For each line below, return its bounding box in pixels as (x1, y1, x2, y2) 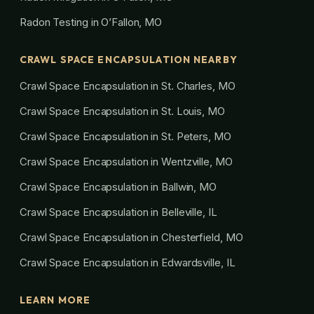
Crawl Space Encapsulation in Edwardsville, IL (20, 255, 235, 269)
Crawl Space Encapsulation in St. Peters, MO (20, 129, 231, 143)
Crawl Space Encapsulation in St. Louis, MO (20, 104, 225, 118)
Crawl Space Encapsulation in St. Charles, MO (20, 78, 235, 93)
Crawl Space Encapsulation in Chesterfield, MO (20, 230, 243, 244)
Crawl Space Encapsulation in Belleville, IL (20, 205, 217, 219)
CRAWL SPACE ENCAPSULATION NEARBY (20, 53, 238, 66)
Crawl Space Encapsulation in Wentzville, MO (20, 154, 233, 168)
